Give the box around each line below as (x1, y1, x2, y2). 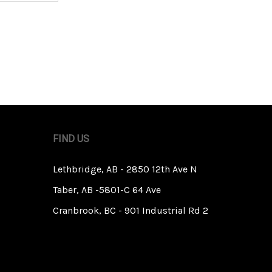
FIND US (52, 133, 89, 145)
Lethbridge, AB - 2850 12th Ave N (52, 163, 197, 175)
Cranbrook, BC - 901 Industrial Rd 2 (52, 205, 208, 217)
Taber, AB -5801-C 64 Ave (52, 184, 161, 196)
